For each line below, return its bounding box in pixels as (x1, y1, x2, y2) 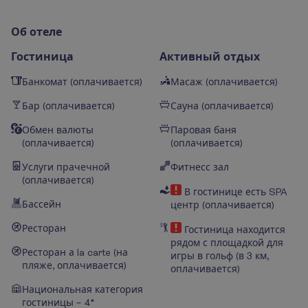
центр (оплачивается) (170, 199, 274, 210)
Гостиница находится (181, 223, 285, 235)
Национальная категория (22, 283, 143, 295)
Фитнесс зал (170, 161, 229, 173)
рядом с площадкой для (170, 236, 283, 248)
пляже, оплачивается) (22, 259, 126, 271)
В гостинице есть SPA (181, 186, 287, 197)
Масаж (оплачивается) (170, 76, 278, 87)
